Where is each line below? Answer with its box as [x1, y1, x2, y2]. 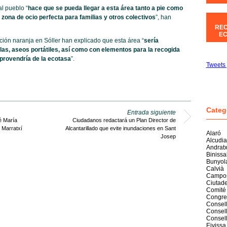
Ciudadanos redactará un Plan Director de [72, 117, 176, 123]
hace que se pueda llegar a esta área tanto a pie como [27, 5, 183, 12]
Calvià [206, 165, 224, 172]
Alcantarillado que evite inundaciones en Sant [65, 125, 176, 131]
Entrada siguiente [127, 109, 176, 116]
